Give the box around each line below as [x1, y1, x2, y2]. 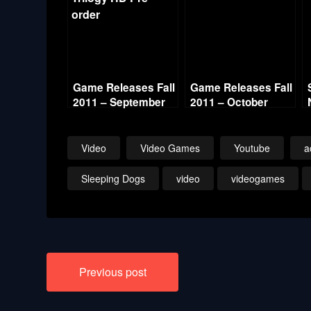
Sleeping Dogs [81, 171, 146, 185]
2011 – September [73, 94, 166, 110]
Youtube [234, 141, 271, 155]
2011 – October [190, 94, 269, 110]
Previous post [78, 264, 146, 280]
